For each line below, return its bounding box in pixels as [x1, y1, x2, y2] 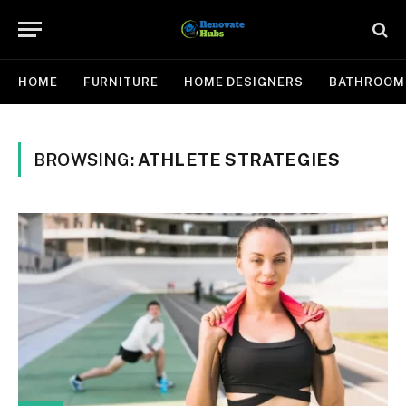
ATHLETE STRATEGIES [137, 150, 341, 169]
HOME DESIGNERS [183, 74, 304, 89]
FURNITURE [82, 74, 159, 89]
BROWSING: [34, 150, 138, 169]
